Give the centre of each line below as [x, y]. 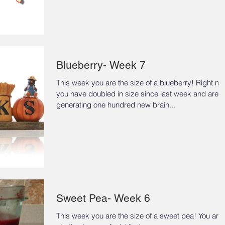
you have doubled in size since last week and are [137, 93]
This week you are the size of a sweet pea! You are [139, 216]
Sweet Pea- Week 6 [103, 198]
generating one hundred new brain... [116, 104]
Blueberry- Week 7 [101, 65]
